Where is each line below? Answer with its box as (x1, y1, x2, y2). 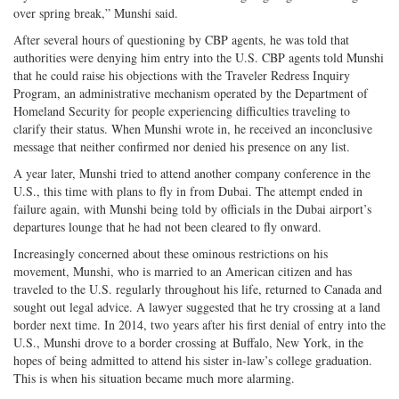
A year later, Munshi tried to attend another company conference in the (13, 164, 370, 182)
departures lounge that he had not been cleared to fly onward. (13, 217, 322, 235)
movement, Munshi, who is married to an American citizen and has (13, 262, 352, 280)
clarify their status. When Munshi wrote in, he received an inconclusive (13, 119, 372, 137)
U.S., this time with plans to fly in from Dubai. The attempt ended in (13, 182, 362, 199)
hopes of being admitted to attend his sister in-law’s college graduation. (13, 351, 372, 369)
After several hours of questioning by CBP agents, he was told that (13, 30, 349, 48)
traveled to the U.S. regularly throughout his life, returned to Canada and (13, 280, 382, 297)
